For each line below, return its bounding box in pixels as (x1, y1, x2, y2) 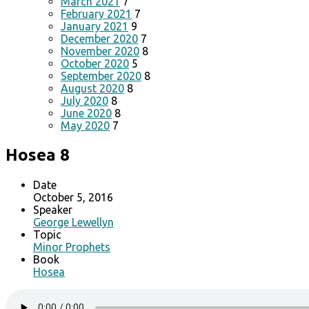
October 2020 (61, 57, 129, 70)
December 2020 (61, 32, 138, 45)
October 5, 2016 (33, 190, 113, 203)
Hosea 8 (6, 145, 70, 164)
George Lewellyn (33, 215, 114, 228)
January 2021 (61, 20, 128, 32)
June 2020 (61, 107, 112, 119)
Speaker (33, 203, 72, 216)
